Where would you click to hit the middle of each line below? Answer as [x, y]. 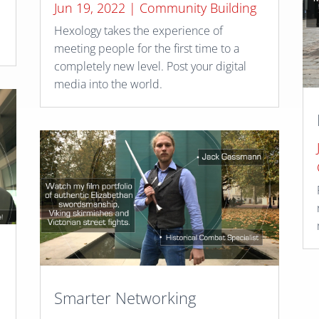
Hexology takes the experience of [138, 31]
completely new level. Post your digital [150, 67]
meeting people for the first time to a [146, 49]
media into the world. [108, 84]
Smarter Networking [125, 297]
